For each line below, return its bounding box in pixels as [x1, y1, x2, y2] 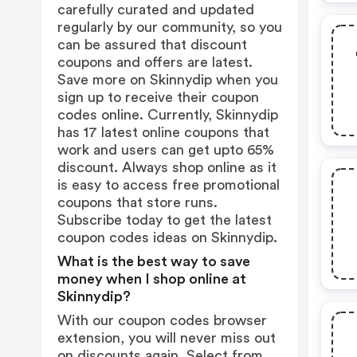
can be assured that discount [57, 37, 247, 52]
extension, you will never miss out [57, 331, 276, 345]
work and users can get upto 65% [57, 143, 274, 157]
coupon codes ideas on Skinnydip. [57, 230, 277, 245]
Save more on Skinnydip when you [57, 73, 278, 87]
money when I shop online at [57, 272, 246, 286]
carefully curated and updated [57, 2, 254, 17]
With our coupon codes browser [57, 313, 267, 328]
